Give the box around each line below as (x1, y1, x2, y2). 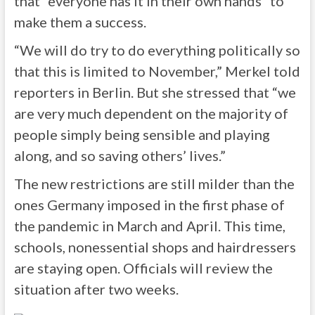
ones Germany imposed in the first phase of (13, 196, 285, 213)
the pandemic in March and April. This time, (13, 217, 285, 234)
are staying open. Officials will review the (13, 259, 273, 276)
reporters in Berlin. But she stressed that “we (13, 84, 296, 101)
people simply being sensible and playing (13, 126, 270, 143)
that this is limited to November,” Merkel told (13, 63, 300, 79)
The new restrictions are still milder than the (13, 175, 295, 192)
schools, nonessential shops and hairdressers (13, 238, 296, 255)
